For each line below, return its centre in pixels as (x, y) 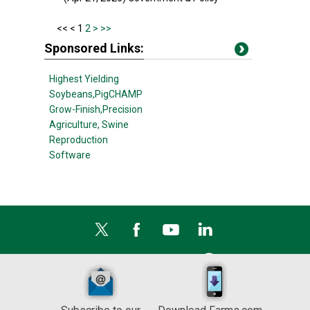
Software (70, 155)
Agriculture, (74, 125)
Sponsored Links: (94, 48)
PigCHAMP (119, 94)
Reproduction (79, 140)
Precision (122, 109)
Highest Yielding (84, 79)
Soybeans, (72, 94)
